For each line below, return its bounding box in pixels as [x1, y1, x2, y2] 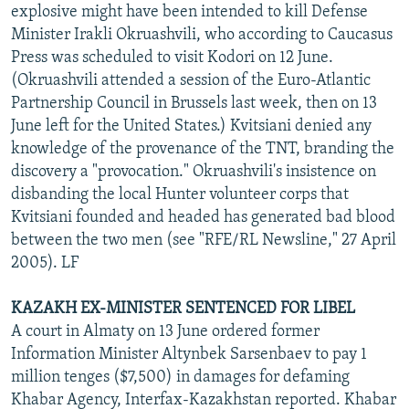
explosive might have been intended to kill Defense [11, 3, 368, 21]
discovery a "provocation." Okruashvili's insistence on [11, 163, 376, 181]
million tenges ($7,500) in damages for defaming [11, 368, 350, 386]
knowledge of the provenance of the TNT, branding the [11, 140, 394, 158]
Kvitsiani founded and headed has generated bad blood [11, 208, 395, 226]
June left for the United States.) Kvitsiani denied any [11, 117, 372, 135]
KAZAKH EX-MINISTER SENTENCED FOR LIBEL [11, 299, 355, 318]
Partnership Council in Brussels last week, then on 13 [11, 94, 377, 112]
